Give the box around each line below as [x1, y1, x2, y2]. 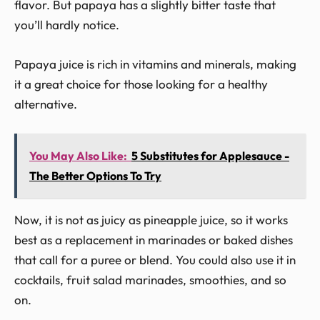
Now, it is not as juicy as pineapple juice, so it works [14, 212, 288, 228]
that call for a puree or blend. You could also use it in [14, 252, 296, 268]
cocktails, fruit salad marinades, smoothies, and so [14, 272, 286, 288]
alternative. [14, 96, 77, 111]
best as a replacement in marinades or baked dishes [14, 232, 293, 248]
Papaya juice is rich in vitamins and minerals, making [14, 56, 296, 71]
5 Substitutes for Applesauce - [131, 149, 289, 164]
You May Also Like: [29, 149, 127, 164]
